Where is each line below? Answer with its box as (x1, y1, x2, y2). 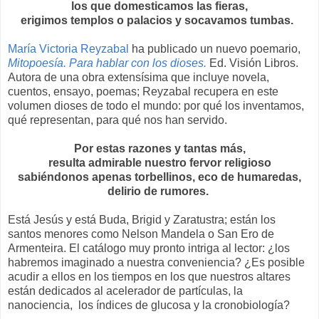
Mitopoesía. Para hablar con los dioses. (8, 57, 209, 70)
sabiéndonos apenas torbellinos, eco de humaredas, (18, 171, 301, 184)
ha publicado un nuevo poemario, (129, 43, 300, 56)
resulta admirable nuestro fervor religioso (48, 157, 271, 169)
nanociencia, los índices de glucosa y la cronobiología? (8, 299, 290, 312)
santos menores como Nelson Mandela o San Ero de (8, 228, 274, 241)
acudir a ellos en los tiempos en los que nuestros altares (8, 271, 291, 283)
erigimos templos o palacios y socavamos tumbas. (20, 14, 299, 27)
